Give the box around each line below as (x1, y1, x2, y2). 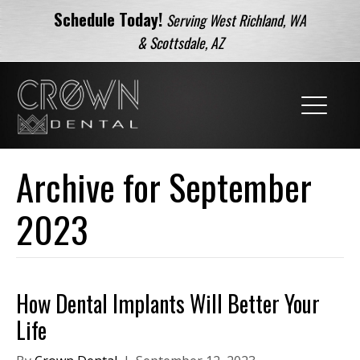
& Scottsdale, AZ (137, 32, 223, 53)
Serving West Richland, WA (166, 10, 306, 31)
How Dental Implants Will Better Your (16, 287, 320, 321)
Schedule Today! (54, 7, 162, 31)
